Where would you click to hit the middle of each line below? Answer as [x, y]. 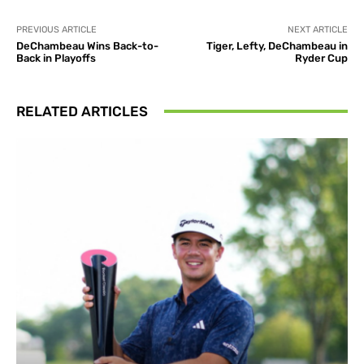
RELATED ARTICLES [82, 111]
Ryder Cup [321, 58]
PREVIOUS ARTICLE [56, 29]
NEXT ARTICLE [317, 29]
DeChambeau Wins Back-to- [87, 45]
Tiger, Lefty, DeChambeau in [277, 45]
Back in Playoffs [56, 58]
